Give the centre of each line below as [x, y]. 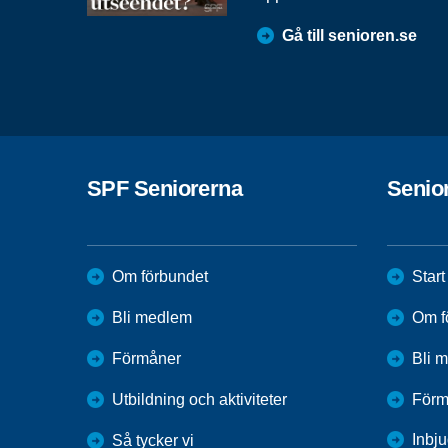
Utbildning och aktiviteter [199, 400]
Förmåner [146, 359]
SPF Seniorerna [165, 189]
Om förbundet [160, 277]
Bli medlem [152, 318]
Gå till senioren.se [349, 36]
